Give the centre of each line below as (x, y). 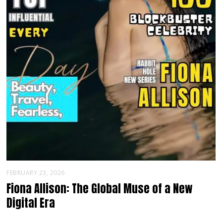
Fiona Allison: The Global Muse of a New (100, 189)
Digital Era (31, 203)
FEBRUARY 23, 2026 (36, 173)
